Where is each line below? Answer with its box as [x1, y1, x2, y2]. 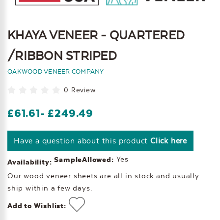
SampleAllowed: [54, 155, 114, 165]
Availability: [7, 158, 52, 167]
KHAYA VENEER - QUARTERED [7, 28, 185, 42]
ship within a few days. [7, 184, 92, 193]
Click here [150, 136, 187, 146]
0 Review [64, 86, 96, 95]
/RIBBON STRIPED [7, 49, 117, 63]
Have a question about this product [14, 136, 150, 146]
